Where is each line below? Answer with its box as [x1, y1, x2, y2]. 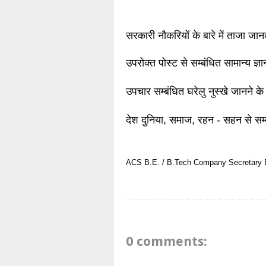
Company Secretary [194, 158, 262, 167]
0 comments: [126, 233, 207, 249]
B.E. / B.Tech [144, 158, 191, 167]
